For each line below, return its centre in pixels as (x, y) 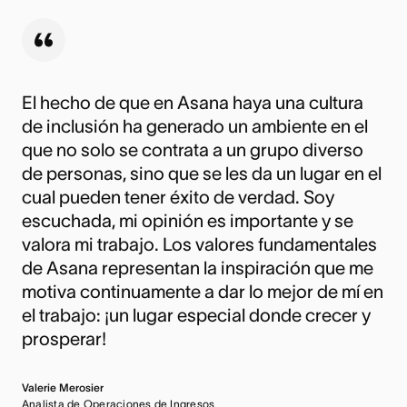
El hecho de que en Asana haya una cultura (193, 103)
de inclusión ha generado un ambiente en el (195, 127)
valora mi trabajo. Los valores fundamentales (199, 245)
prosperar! (64, 339)
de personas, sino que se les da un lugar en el (202, 174)
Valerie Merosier (63, 388)
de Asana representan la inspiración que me (198, 268)
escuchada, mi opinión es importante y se (188, 221)
